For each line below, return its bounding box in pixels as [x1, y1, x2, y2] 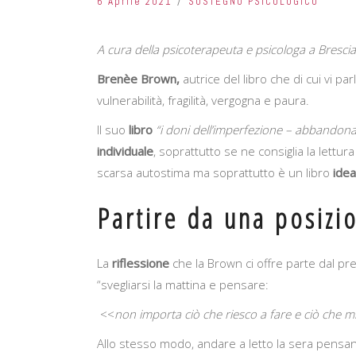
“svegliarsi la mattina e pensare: [97, 277, 269, 293]
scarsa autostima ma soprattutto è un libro [97, 164, 333, 181]
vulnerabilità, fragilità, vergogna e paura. [97, 92, 309, 109]
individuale [97, 143, 153, 160]
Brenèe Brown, [97, 71, 180, 87]
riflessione [112, 255, 169, 272]
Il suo [97, 122, 129, 138]
